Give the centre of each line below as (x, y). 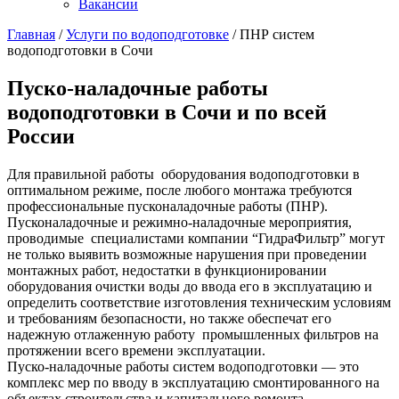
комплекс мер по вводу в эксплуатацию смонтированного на (193, 382)
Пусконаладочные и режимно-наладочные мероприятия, (179, 222)
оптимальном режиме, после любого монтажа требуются (179, 190)
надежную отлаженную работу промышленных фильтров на (193, 334)
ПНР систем (277, 34)
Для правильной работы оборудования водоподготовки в (183, 174)
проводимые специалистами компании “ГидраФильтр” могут (196, 238)
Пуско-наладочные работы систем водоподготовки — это (183, 366)
